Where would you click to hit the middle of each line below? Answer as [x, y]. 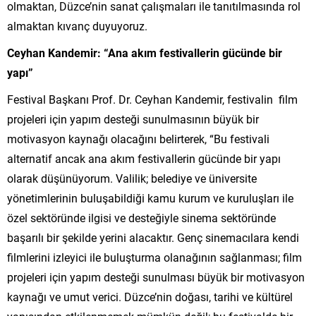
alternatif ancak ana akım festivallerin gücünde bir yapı [144, 158]
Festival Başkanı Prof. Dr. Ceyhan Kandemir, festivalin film [152, 99]
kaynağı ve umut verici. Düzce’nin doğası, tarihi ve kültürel [150, 296]
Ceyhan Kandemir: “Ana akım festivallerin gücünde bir [145, 52]
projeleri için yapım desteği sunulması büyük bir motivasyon [156, 276]
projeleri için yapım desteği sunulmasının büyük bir [133, 119]
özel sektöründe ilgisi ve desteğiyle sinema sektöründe [141, 217]
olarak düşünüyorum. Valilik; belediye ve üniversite [132, 178]
